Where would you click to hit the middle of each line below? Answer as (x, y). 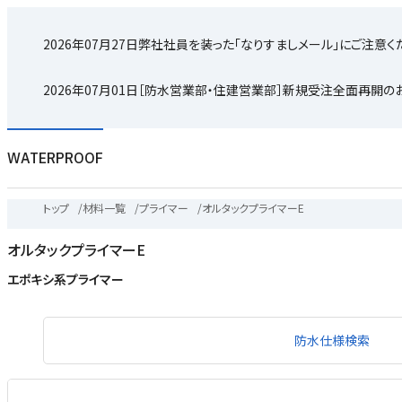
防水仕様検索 (332, 341)
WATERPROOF (55, 158)
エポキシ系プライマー (72, 280)
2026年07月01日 (91, 90)
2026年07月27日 (91, 44)
